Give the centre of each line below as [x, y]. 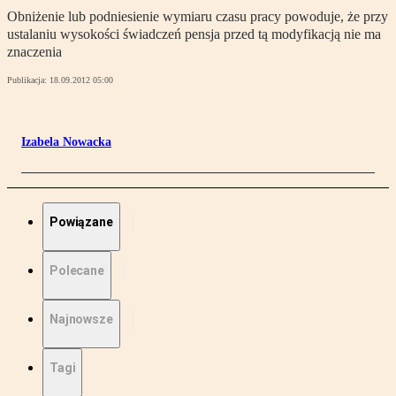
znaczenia [34, 52]
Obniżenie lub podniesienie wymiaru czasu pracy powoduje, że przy [198, 17]
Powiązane [81, 222]
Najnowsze [81, 320]
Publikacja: [28, 80]
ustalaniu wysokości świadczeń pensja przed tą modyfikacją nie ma [194, 34]
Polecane [77, 271]
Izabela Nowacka [66, 142]
